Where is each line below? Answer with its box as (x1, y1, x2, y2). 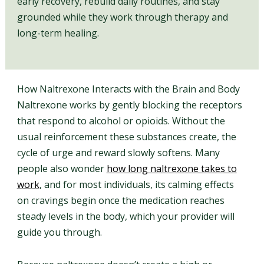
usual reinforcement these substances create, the (16, 130, 236, 143)
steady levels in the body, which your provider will (16, 210, 235, 223)
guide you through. (16, 226, 102, 239)
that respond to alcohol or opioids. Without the (16, 114, 225, 127)
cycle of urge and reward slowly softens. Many (16, 146, 220, 159)
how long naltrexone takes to (106, 162, 237, 175)
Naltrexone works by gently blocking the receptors (16, 98, 242, 111)
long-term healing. (16, 27, 99, 39)
